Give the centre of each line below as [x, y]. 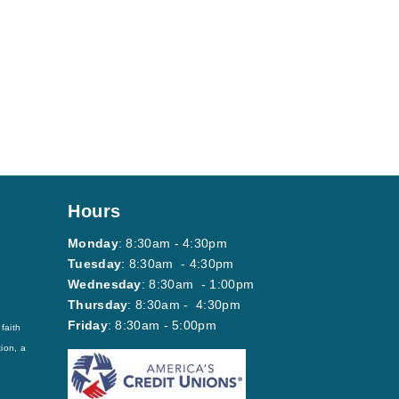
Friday [88, 325]
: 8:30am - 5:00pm [162, 325]
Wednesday [105, 284]
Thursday [98, 304]
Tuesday [95, 263]
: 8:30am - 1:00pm [198, 284]
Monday [93, 243]
